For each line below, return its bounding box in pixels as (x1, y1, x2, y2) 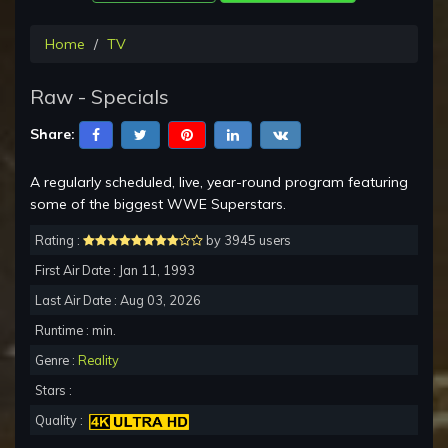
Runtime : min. (35, 322, 116, 339)
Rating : (35, 232, 83, 249)
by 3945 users (203, 232, 291, 249)
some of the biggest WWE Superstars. (30, 195, 286, 214)
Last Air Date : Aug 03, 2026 (35, 292, 201, 309)
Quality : (35, 412, 89, 429)
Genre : (35, 352, 78, 369)
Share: (30, 124, 75, 143)
